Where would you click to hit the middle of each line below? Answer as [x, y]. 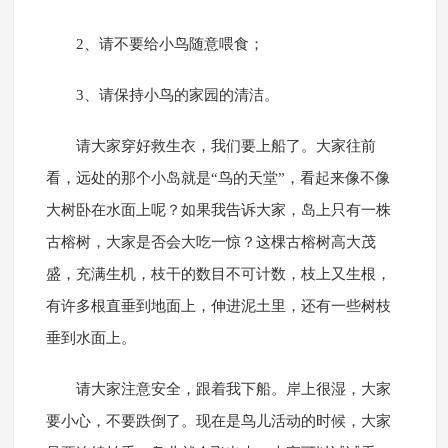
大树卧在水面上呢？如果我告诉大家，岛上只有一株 [218, 210]
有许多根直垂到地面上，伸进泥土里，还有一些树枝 [218, 306]
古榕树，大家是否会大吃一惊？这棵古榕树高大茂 [210, 242]
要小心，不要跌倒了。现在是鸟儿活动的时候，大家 [218, 421]
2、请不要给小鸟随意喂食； [169, 44]
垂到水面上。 [90, 338]
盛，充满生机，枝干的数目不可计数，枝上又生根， [218, 274]
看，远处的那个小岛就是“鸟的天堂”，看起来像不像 [217, 178]
